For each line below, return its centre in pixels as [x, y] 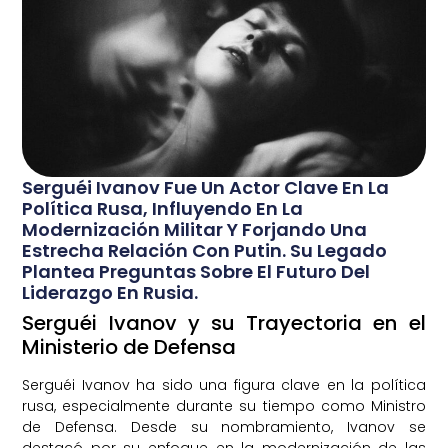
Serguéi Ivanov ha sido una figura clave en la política [224, 385]
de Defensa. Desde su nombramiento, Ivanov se [224, 427]
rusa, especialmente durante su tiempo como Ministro [224, 406]
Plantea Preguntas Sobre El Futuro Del [196, 272]
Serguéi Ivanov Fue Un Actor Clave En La [206, 188]
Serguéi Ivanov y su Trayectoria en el [224, 323]
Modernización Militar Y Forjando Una [195, 230]
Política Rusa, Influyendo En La [163, 209]
